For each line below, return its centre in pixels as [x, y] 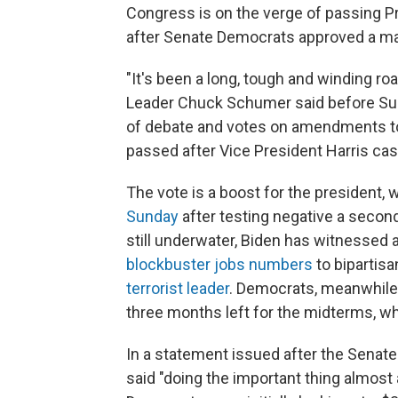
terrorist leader [178, 288]
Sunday [154, 216]
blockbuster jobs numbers [221, 264]
